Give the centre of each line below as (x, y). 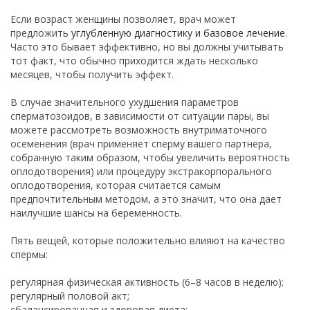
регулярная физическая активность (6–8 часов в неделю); (147, 282)
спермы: (29, 254)
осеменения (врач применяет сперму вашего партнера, (141, 143)
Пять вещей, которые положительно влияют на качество (148, 240)
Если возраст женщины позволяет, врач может (123, 19)
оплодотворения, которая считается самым (116, 185)
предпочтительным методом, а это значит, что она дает (146, 199)
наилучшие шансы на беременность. (96, 212)
